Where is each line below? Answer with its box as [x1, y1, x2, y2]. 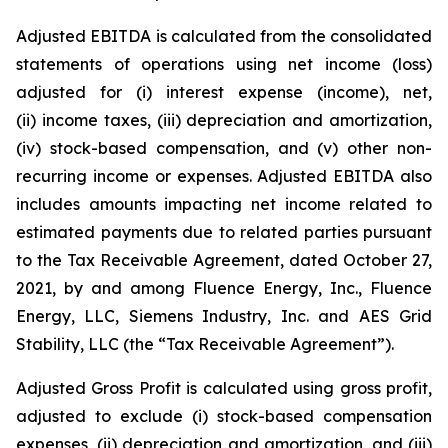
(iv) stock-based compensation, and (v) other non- [16, 138, 432, 159]
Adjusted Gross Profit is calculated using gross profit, [16, 378, 432, 399]
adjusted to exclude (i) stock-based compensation [16, 406, 432, 427]
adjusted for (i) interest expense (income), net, [16, 82, 432, 103]
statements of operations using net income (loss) [16, 54, 432, 75]
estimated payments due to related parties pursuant [16, 222, 432, 243]
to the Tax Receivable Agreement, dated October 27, [16, 250, 432, 271]
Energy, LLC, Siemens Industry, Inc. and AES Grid [16, 306, 432, 327]
